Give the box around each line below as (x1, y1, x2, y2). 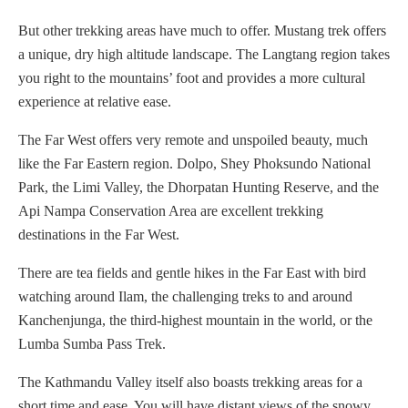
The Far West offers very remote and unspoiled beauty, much (18, 132, 368, 148)
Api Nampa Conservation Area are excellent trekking (18, 203, 323, 219)
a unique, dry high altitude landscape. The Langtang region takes (18, 46, 390, 63)
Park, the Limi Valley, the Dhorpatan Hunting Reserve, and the (18, 179, 379, 196)
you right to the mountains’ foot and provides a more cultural (18, 70, 365, 87)
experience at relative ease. (18, 94, 171, 110)
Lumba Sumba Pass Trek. (18, 336, 166, 352)
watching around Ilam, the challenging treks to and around (18, 289, 352, 305)
